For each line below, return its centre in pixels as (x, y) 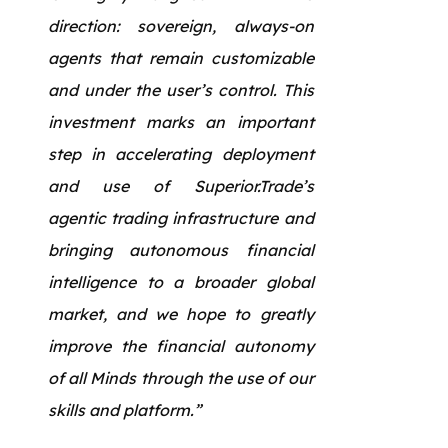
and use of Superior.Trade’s (181, 185)
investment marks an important (181, 121)
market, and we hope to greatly (181, 313)
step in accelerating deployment (181, 153)
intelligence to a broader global (181, 281)
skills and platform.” (124, 409)
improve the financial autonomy (181, 345)
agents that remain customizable (181, 57)
